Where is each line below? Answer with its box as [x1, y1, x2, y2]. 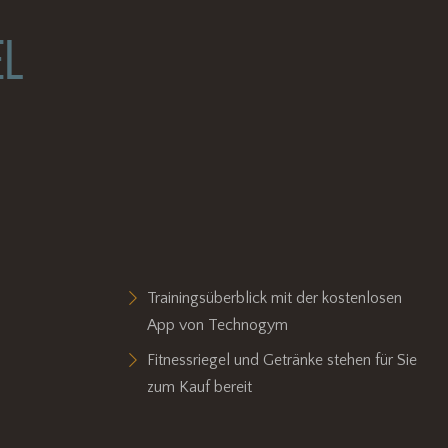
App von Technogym [146, 315, 288, 334]
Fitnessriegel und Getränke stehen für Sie [146, 350, 417, 369]
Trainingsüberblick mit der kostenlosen [146, 288, 402, 307]
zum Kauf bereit [146, 377, 252, 396]
